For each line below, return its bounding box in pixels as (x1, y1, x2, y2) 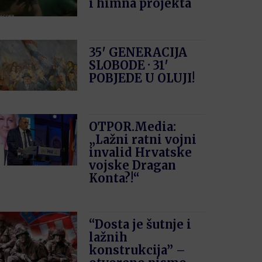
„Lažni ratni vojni (89, 132, 197, 147)
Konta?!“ (89, 171, 140, 186)
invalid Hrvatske (89, 145, 192, 160)
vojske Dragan (89, 158, 177, 173)
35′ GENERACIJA (89, 44, 188, 60)
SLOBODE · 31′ (89, 57, 169, 73)
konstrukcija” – (89, 243, 186, 258)
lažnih (89, 230, 128, 245)
